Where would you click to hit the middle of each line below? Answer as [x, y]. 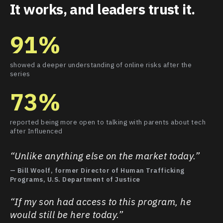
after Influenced [36, 131]
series [20, 73]
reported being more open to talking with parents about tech [108, 122]
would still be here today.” [66, 214]
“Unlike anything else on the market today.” [105, 156]
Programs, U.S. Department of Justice [75, 179]
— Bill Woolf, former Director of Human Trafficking [97, 170]
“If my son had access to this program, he [101, 201]
